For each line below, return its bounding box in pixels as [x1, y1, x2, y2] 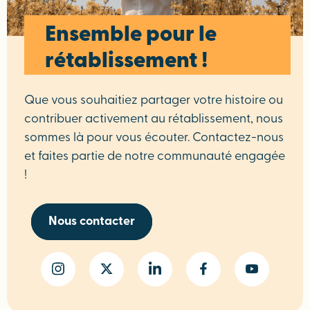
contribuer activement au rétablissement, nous [24, 112, 284, 126]
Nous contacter [48, 215, 136, 228]
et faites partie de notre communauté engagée [24, 149, 286, 163]
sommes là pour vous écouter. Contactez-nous [24, 131, 284, 145]
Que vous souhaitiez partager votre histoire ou [24, 93, 284, 107]
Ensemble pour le [45, 24, 217, 46]
